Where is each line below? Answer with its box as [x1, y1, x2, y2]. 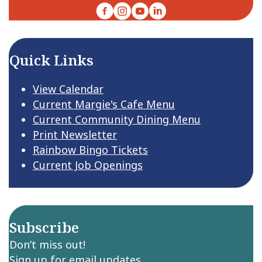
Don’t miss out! [9, 237, 85, 252]
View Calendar [33, 82, 104, 96]
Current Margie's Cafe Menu [33, 97, 175, 112]
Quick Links [9, 50, 94, 70]
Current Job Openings [33, 158, 143, 173]
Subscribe [9, 218, 79, 237]
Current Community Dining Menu [33, 112, 201, 127]
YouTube [130, 2, 174, 17]
